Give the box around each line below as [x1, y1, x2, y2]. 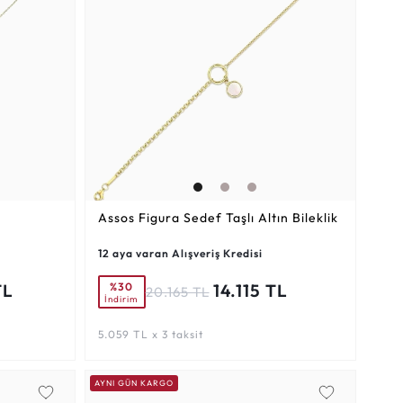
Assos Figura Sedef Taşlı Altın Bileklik [97, 210, 338, 227]
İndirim [104, 292, 139, 305]
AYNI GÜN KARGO [94, 378, 174, 389]
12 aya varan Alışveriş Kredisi [97, 246, 263, 261]
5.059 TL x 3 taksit [97, 327, 203, 342]
